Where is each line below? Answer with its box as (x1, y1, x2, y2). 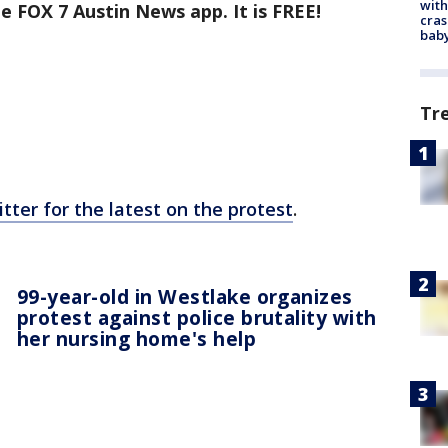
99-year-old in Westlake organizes (17, 283, 353, 310)
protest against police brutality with (17, 304, 377, 331)
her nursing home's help (17, 325, 257, 352)
